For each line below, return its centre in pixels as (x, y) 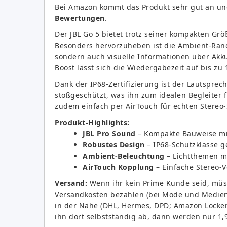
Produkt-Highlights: (92, 122)
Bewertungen (80, 18)
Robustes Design (114, 144)
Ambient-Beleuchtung (124, 156)
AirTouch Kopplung (118, 167)
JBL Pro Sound (109, 133)
